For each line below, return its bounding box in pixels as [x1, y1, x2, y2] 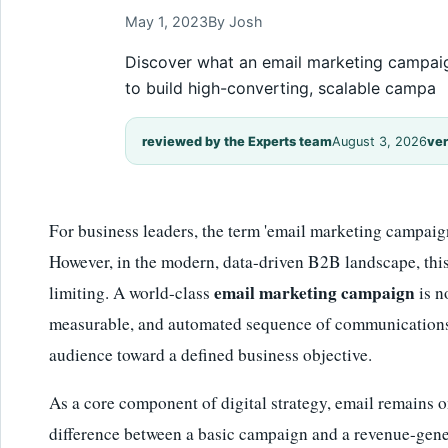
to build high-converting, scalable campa [125, 77, 436, 98]
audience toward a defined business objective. [49, 342, 372, 366]
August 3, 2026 [332, 133, 427, 149]
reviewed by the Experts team [142, 133, 332, 149]
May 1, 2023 [125, 12, 208, 30]
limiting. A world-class [49, 280, 214, 304]
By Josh [208, 12, 263, 30]
